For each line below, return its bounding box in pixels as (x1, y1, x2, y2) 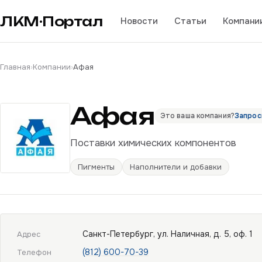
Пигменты (78, 162, 115, 172)
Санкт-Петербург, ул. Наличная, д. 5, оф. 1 (82, 229, 253, 239)
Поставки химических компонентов (70, 137, 236, 149)
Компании (33, 62, 71, 72)
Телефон (17, 247, 51, 257)
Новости (120, 15, 158, 27)
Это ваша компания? (160, 111, 235, 120)
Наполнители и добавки (130, 162, 222, 172)
